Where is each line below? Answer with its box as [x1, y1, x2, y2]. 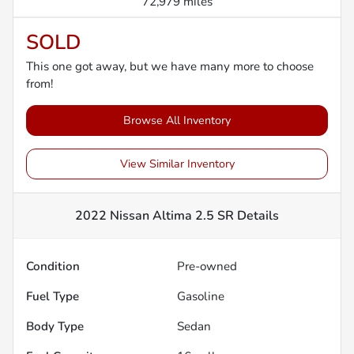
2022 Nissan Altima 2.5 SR [75, 206, 234, 224]
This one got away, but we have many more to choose [26, 58, 314, 74]
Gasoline [177, 288, 224, 304]
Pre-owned [177, 258, 237, 274]
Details [234, 206, 279, 224]
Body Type [26, 318, 84, 334]
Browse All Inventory [123, 112, 231, 128]
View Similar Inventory [119, 156, 235, 171]
